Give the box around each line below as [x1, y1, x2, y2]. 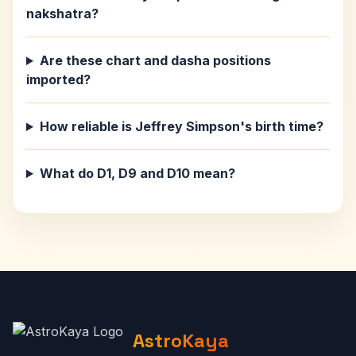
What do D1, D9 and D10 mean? [39, 165, 235, 181]
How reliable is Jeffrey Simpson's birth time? [39, 118, 323, 134]
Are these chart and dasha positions [39, 52, 271, 68]
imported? [26, 72, 91, 87]
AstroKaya [133, 328, 229, 353]
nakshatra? [26, 6, 99, 21]
